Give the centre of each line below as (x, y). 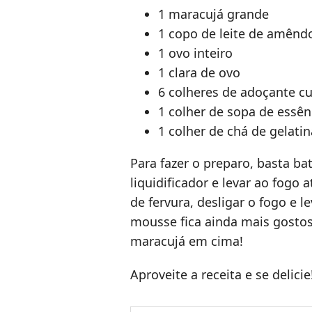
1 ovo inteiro (195, 53)
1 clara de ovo (199, 73)
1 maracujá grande (213, 14)
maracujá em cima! (188, 241)
